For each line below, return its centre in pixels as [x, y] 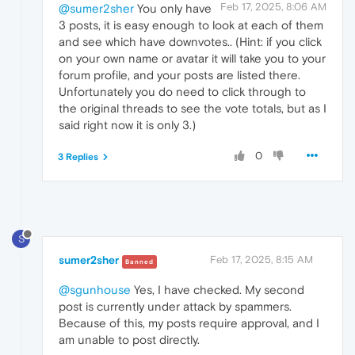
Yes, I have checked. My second [218, 290]
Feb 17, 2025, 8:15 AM [261, 260]
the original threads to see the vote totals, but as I [193, 108]
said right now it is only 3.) [127, 124]
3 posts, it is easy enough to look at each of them [191, 25]
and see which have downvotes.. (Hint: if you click [190, 41]
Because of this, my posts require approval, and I [189, 323]
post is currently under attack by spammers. [175, 307]
